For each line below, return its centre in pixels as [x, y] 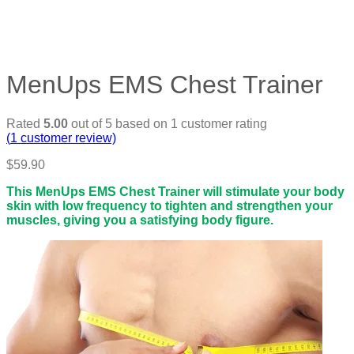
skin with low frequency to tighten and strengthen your [169, 205]
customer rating [222, 123]
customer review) [67, 137]
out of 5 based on [119, 123]
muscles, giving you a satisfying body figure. [140, 220]
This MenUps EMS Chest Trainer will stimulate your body [175, 191]
